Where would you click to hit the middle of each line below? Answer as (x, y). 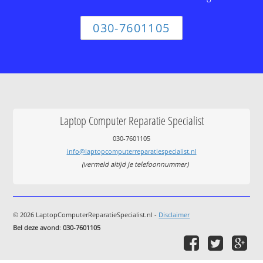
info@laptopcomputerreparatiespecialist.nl (131, 151)
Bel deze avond (36, 228)
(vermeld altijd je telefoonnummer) (135, 164)
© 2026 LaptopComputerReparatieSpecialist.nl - (86, 215)
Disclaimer (174, 215)
